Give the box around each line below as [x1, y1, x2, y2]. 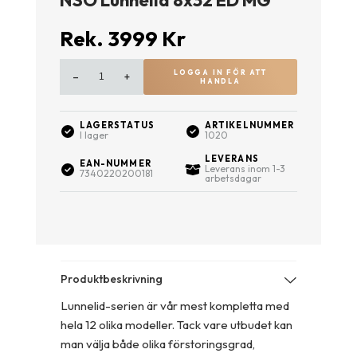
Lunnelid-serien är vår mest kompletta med [61, 297, 289, 313]
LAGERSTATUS [79, 119, 155, 131]
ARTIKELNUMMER [204, 119, 295, 131]
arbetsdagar [204, 171, 261, 184]
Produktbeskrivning [61, 271, 163, 286]
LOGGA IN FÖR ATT [174, 68, 267, 77]
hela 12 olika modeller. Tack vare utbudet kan [61, 316, 292, 332]
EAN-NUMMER [79, 157, 151, 169]
